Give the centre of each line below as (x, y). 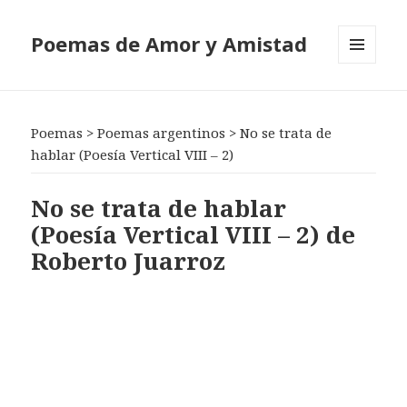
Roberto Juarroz (129, 260)
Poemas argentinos (162, 133)
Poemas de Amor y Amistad (169, 44)
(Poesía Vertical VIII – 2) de (194, 234)
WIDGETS (365, 102)
